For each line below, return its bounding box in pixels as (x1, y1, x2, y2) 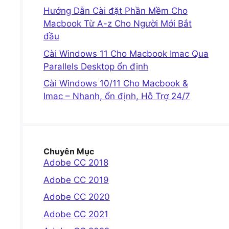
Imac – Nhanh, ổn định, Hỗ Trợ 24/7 (43, 91, 190, 101)
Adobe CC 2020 (43, 192, 110, 202)
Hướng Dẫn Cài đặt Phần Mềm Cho (43, 6, 188, 16)
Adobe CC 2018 (43, 157, 108, 168)
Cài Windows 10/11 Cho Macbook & (43, 78, 188, 88)
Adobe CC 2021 (43, 209, 108, 219)
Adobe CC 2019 (43, 174, 109, 185)
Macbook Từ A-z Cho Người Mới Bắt (43, 18, 192, 29)
